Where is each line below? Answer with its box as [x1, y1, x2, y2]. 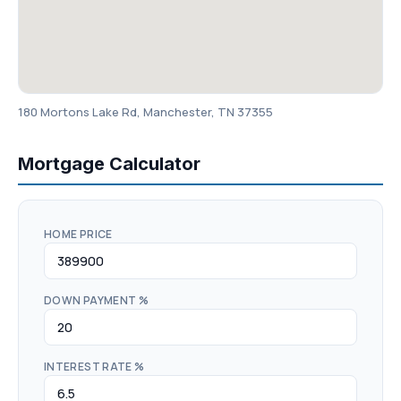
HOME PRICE [44, 226, 113, 243]
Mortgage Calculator [18, 153, 200, 175]
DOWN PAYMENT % [44, 293, 149, 309]
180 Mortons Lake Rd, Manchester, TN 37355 [18, 104, 273, 121]
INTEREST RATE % [44, 359, 145, 375]
